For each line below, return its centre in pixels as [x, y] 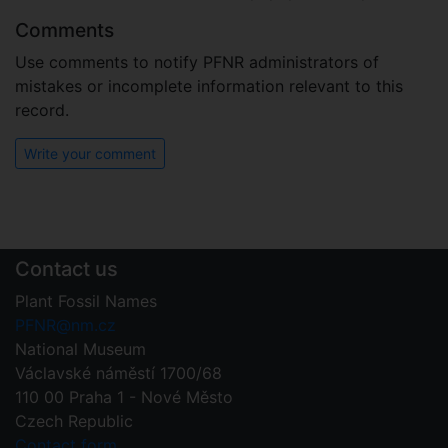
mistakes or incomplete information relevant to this [209, 86]
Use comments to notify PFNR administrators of [197, 62]
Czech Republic [74, 421]
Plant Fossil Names [86, 301]
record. [42, 110]
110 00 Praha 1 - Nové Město [124, 397]
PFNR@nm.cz [65, 325]
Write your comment [90, 154]
